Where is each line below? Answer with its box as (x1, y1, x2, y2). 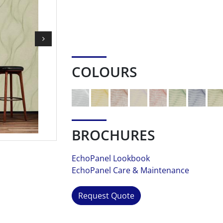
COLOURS (72, 62, 137, 81)
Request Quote (78, 190, 134, 201)
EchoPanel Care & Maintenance (72, 165, 189, 176)
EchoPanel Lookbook (72, 153, 150, 164)
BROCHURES (72, 125, 155, 144)
